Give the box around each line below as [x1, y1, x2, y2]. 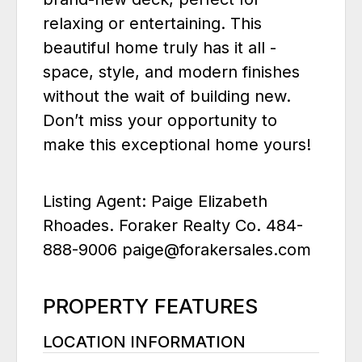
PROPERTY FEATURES [43, 294, 258, 319]
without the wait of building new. [43, 86, 291, 107]
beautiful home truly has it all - [43, 38, 276, 58]
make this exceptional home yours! [43, 135, 311, 155]
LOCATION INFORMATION [43, 332, 246, 352]
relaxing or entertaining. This [43, 14, 262, 34]
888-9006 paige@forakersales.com [43, 240, 311, 260]
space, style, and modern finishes [43, 62, 300, 82]
